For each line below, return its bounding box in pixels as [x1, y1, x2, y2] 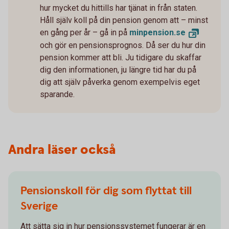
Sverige [20, 199, 58, 214]
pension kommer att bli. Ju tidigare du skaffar [40, 53, 201, 63]
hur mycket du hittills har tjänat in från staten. [40, 3, 197, 13]
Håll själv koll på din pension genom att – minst [40, 15, 208, 26]
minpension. [129, 28, 176, 38]
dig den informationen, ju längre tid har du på [40, 65, 196, 75]
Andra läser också [8, 141, 116, 159]
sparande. [40, 89, 75, 100]
